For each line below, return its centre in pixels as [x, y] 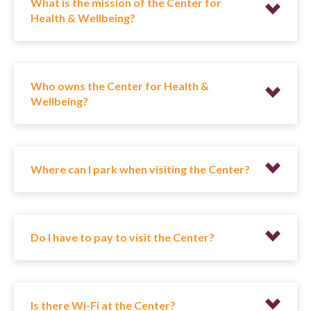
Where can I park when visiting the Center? [140, 169]
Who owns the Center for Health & [120, 86]
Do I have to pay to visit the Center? [123, 237]
